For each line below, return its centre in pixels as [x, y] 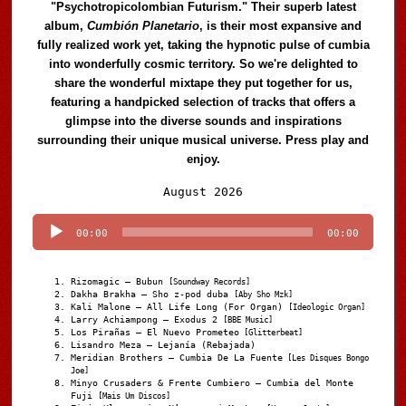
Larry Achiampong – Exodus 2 [147, 320]
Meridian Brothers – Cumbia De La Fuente [177, 358]
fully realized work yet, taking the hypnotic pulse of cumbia [203, 45]
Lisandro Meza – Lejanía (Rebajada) [164, 345]
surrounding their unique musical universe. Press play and [203, 140]
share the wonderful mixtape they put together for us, [203, 83]
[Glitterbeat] [271, 333]
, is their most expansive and [281, 26]
